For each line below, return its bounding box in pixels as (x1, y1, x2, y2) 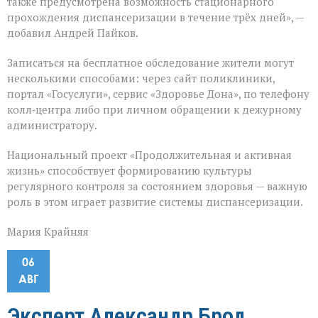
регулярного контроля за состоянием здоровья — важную (7, 179, 307, 194)
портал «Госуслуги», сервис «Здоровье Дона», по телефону (7, 87, 309, 102)
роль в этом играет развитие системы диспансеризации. (7, 194, 303, 209)
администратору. (7, 118, 97, 133)
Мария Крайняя (7, 224, 89, 239)
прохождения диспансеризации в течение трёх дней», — (7, 10, 304, 25)
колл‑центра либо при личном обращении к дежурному (7, 102, 302, 117)
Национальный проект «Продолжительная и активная (7, 148, 292, 163)
